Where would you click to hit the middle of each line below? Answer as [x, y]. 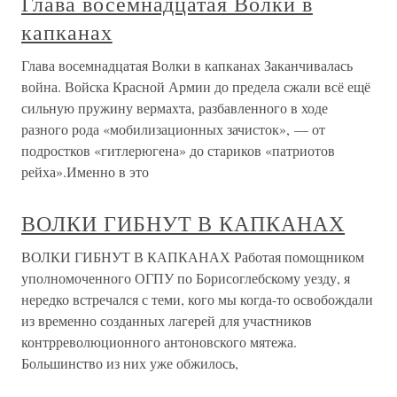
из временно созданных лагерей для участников [167, 320]
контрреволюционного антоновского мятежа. [159, 342]
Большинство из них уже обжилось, [130, 363]
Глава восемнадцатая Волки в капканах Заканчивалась [187, 65]
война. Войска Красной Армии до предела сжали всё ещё [196, 86]
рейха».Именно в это [85, 171]
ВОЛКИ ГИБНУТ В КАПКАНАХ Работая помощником [193, 257]
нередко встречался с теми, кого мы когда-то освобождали [197, 299]
